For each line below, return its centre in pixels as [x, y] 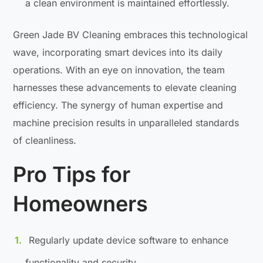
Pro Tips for [72, 175]
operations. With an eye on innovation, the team [119, 70]
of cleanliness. [45, 141]
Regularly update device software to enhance [129, 240]
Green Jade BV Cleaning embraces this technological [131, 35]
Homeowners [81, 204]
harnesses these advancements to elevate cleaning [125, 88]
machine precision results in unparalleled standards [126, 123]
